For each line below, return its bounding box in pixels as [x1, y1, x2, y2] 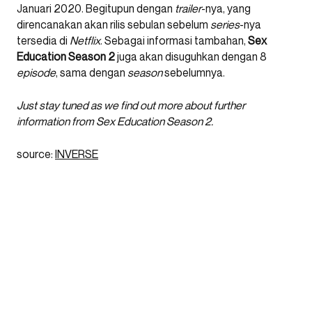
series [210, 17, 240, 31]
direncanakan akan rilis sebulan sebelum [17, 17, 210, 31]
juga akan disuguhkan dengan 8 [115, 49, 267, 63]
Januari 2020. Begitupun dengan [17, 1, 175, 15]
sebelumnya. [162, 65, 225, 79]
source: [17, 147, 55, 161]
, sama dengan [56, 65, 127, 79]
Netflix [70, 33, 100, 47]
